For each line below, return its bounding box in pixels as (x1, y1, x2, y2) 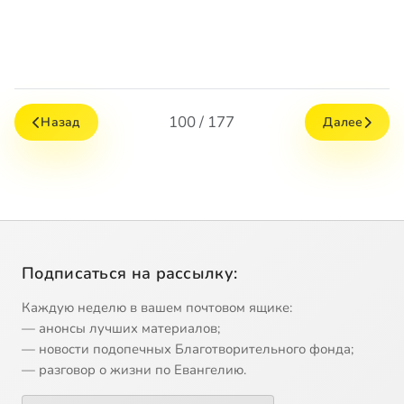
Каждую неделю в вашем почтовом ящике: (22, 298, 292, 317)
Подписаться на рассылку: (22, 262, 238, 285)
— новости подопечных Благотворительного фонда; (22, 340, 353, 359)
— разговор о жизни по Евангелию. (22, 361, 246, 380)
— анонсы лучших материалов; (22, 319, 220, 338)
